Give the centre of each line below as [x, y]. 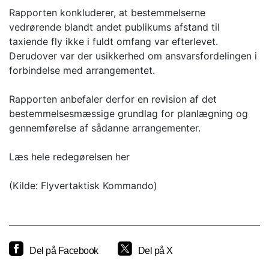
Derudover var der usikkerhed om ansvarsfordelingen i [133, 56]
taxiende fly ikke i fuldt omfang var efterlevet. [113, 42]
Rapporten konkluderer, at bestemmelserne [107, 13]
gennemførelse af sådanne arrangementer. [105, 128]
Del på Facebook [64, 251]
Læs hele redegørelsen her [69, 157]
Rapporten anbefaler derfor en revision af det [113, 99]
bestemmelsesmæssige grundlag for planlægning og [128, 114]
